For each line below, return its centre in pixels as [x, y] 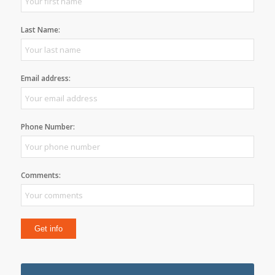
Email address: [45, 78]
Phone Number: [48, 126]
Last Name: [40, 29]
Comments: [41, 175]
